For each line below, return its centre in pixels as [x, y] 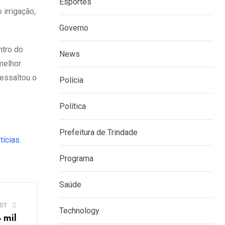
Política [73, 106]
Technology [79, 211]
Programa [76, 158]
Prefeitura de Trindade [98, 132]
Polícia [71, 80]
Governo [74, 28]
